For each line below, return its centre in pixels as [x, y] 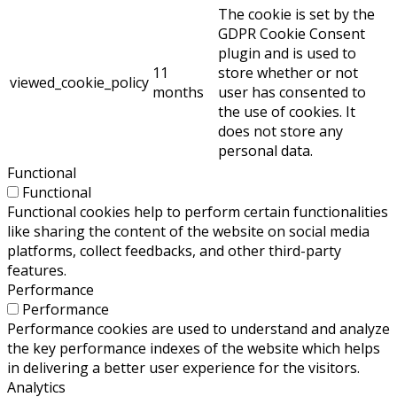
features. [37, 271]
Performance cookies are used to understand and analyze [198, 329]
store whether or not [288, 73]
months [178, 93]
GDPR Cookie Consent [292, 34]
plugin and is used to [287, 54]
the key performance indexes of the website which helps [194, 349]
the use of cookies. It [287, 112]
